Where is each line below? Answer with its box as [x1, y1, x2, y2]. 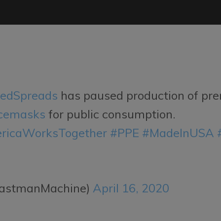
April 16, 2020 [93, 180, 170, 195]
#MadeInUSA [142, 125, 215, 140]
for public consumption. [45, 106, 176, 121]
